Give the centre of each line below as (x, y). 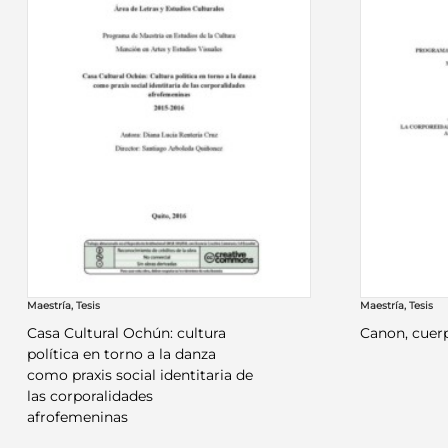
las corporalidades (89, 396)
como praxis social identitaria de (139, 375)
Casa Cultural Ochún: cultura (126, 333)
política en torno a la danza (121, 354)
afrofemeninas (77, 417)
